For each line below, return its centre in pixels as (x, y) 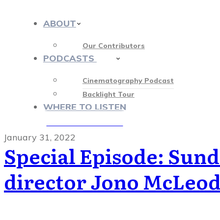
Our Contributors (113, 45)
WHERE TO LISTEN (84, 107)
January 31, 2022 (40, 137)
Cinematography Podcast (128, 80)
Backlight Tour (108, 94)
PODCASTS (70, 58)
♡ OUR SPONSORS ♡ (85, 122)
